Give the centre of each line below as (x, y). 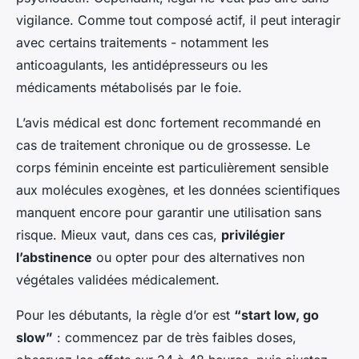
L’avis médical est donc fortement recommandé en (168, 122)
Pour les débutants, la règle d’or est (125, 315)
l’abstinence (54, 257)
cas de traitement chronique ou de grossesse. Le (163, 145)
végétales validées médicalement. (118, 279)
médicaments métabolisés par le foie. (129, 87)
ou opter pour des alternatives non (198, 257)
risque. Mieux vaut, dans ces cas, (119, 234)
